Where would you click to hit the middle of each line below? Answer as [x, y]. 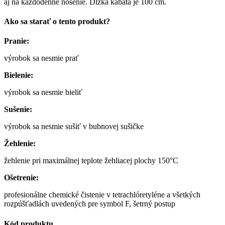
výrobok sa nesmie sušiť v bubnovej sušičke [74, 127]
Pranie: [17, 41]
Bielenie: [19, 75]
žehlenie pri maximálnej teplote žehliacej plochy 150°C [91, 161]
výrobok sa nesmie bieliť [43, 92]
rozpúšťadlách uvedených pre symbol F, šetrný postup [90, 204]
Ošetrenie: [21, 178]
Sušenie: [18, 109]
